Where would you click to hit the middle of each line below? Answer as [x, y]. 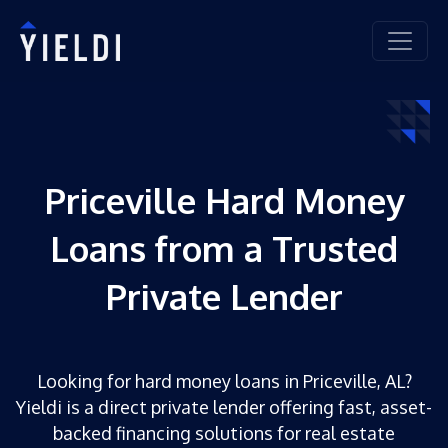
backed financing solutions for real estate [224, 432]
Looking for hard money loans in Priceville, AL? [224, 380]
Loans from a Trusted [224, 247]
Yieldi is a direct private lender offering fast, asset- [224, 406]
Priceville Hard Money [224, 199]
